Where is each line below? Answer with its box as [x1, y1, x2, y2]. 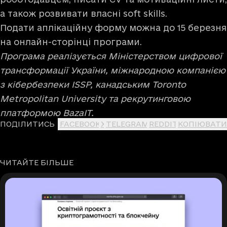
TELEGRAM [106, 119, 149, 128]
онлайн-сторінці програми [14, 36, 140, 47]
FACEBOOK [60, 119, 101, 128]
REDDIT [149, 119, 178, 128]
